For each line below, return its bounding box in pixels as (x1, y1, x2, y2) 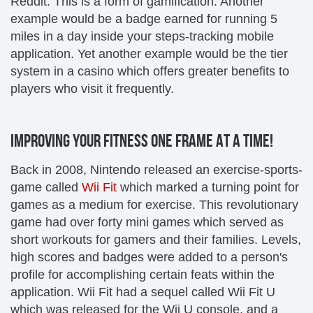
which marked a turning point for (117, 180, 299, 194)
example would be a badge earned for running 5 (10, 12, 277, 26)
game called (10, 180, 82, 194)
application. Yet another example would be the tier (10, 47, 288, 61)
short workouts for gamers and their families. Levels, (10, 233, 301, 247)
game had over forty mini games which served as (10, 215, 284, 229)
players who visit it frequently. (10, 82, 174, 96)
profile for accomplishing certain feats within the (10, 268, 275, 282)
